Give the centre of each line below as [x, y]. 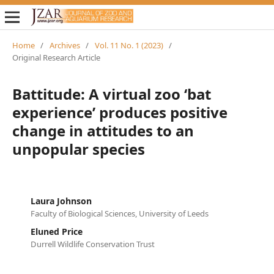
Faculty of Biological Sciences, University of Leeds [119, 213]
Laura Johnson [61, 201]
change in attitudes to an [103, 130]
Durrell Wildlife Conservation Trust [92, 244]
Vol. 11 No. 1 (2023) [129, 45]
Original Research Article [56, 57]
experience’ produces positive [120, 112]
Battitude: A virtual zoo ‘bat [111, 94]
